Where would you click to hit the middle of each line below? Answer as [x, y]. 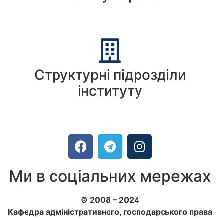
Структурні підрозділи [110, 75]
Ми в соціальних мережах [110, 176]
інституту [110, 91]
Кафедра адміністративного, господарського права [110, 212]
